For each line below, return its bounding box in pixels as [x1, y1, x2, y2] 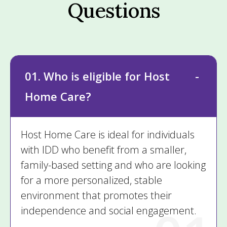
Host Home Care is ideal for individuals [21, 128, 195, 141]
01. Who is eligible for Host [25, 68, 170, 84]
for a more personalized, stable [21, 173, 162, 187]
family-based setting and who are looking [21, 158, 206, 172]
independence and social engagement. [21, 204, 197, 217]
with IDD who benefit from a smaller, [21, 143, 186, 157]
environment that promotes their [21, 188, 172, 202]
